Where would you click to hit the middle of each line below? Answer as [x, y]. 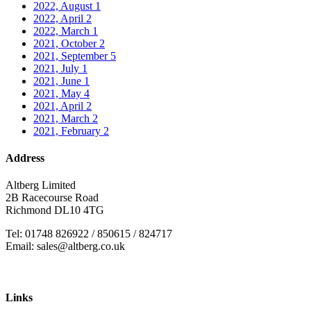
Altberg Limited [41, 185]
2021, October [66, 43]
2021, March [63, 118]
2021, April [60, 106]
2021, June [59, 81]
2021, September [72, 56]
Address [25, 158]
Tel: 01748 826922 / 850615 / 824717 [89, 234]
